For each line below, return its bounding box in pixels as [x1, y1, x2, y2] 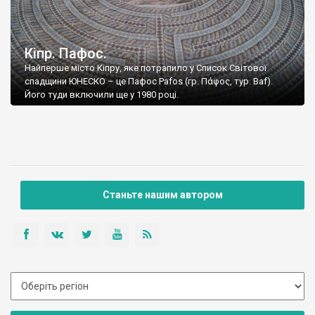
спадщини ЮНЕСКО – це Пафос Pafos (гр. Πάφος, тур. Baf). [25, 76, 273, 87]
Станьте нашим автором [102, 189, 223, 201]
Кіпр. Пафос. [25, 45, 107, 63]
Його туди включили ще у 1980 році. [25, 89, 179, 101]
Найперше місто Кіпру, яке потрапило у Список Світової [25, 63, 266, 74]
